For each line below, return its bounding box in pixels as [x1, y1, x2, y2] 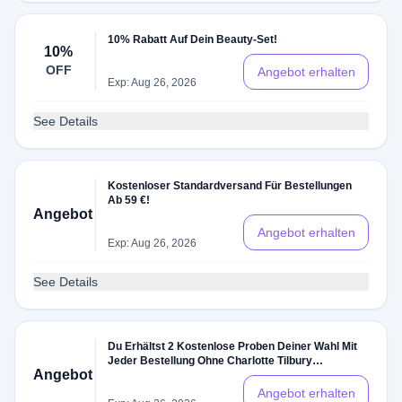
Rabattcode [108, 369, 168, 381]
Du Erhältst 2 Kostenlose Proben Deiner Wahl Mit [108, 340, 358, 353]
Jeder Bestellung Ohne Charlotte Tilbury [108, 354, 313, 367]
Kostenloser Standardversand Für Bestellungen [108, 179, 353, 192]
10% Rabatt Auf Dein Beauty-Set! [108, 33, 278, 46]
